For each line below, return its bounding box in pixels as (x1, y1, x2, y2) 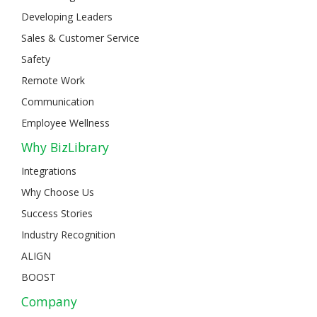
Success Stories (21, 206, 93, 220)
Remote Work (21, 73, 85, 87)
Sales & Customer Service (21, 30, 139, 45)
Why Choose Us (21, 185, 94, 199)
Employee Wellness (21, 115, 110, 129)
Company (21, 292, 77, 310)
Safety (21, 52, 50, 66)
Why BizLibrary (21, 138, 109, 156)
